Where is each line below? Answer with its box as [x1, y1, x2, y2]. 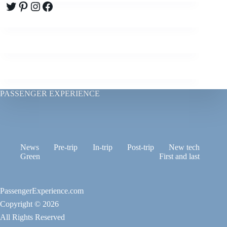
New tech [169, 143, 200, 152]
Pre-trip [54, 143, 78, 152]
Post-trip [127, 143, 154, 152]
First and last [159, 152, 200, 161]
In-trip [92, 143, 112, 152]
